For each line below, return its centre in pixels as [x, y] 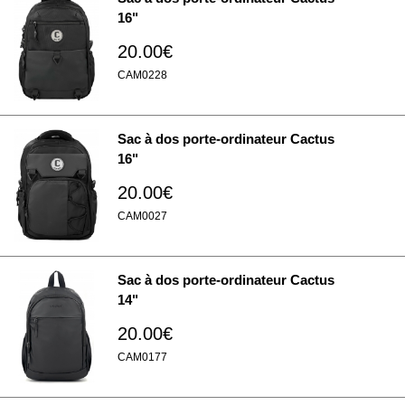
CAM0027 [142, 216]
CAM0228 [142, 75]
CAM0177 [142, 357]
